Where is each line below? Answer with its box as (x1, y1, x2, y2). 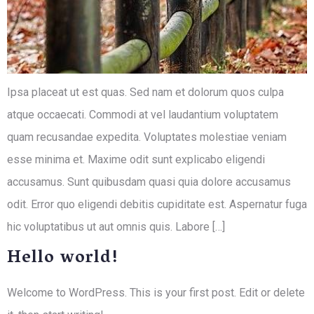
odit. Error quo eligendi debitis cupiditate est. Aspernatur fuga (7, 198, 307, 211)
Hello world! (7, 243, 119, 276)
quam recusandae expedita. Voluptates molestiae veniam (7, 130, 287, 144)
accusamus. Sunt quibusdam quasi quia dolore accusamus (7, 175, 291, 189)
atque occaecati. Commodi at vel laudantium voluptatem (7, 108, 278, 121)
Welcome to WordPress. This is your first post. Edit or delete (7, 286, 305, 300)
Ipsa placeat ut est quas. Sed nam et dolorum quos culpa (7, 86, 284, 99)
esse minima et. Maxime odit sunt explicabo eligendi (7, 153, 265, 166)
